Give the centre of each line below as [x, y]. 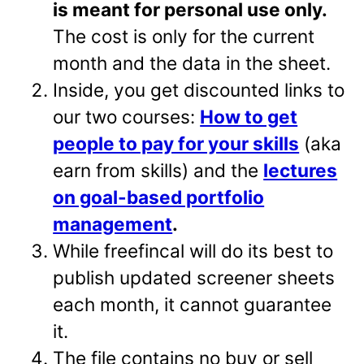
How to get [249, 116]
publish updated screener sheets [194, 277]
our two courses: [127, 116]
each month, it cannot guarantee [193, 304]
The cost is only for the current [184, 36]
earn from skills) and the [158, 170]
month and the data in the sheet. [192, 63]
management [113, 223]
